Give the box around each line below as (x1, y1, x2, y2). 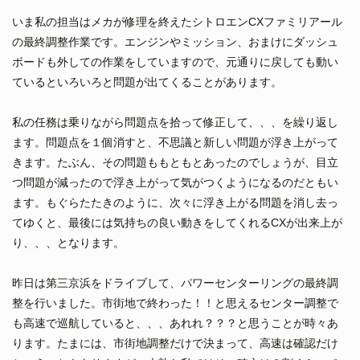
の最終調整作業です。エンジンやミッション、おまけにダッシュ (12, 35, 338, 48)
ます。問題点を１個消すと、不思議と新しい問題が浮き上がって (12, 135, 338, 149)
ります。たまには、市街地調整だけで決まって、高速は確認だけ (12, 336, 338, 350)
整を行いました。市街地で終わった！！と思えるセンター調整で (12, 296, 338, 309)
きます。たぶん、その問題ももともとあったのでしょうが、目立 (12, 155, 338, 169)
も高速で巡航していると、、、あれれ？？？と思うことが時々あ (12, 316, 338, 329)
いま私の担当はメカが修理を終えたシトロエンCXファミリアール (12, 14, 342, 28)
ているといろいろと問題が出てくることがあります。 (12, 75, 282, 88)
